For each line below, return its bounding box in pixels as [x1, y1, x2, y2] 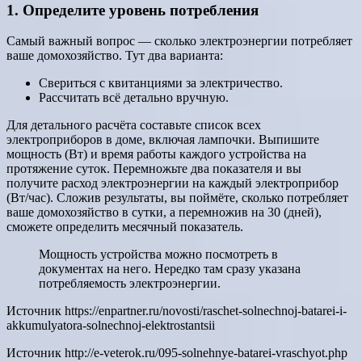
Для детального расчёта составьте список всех [6, 118, 261, 133]
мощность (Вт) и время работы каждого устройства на [6, 147, 306, 162]
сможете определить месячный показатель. [6, 220, 243, 234]
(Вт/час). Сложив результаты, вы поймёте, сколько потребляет [6, 191, 348, 205]
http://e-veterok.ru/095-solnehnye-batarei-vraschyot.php [65, 346, 347, 360]
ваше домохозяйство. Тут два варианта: [6, 48, 223, 63]
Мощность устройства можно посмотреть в [39, 247, 278, 262]
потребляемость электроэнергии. [39, 276, 221, 291]
